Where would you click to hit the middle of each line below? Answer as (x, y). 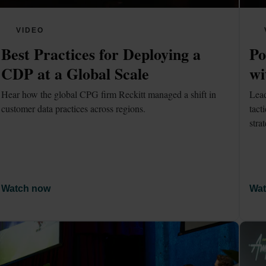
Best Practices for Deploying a (101, 54)
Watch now (26, 189)
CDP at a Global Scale (75, 73)
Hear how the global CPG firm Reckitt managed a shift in (109, 94)
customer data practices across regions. (74, 109)
